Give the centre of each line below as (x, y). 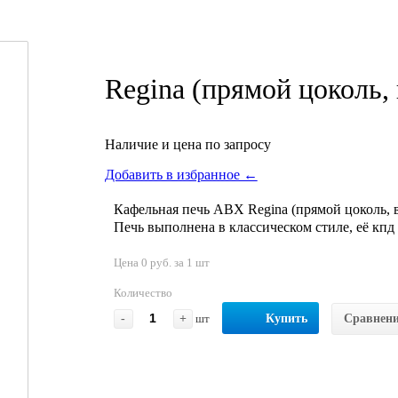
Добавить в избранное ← (181, 174)
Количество (143, 292)
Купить (286, 318)
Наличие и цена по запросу (187, 144)
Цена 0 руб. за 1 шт (161, 262)
